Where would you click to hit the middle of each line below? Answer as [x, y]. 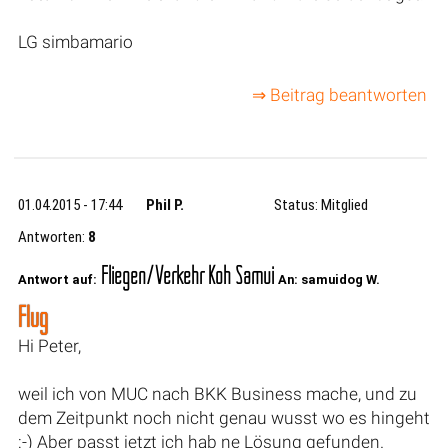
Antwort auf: [57, 279]
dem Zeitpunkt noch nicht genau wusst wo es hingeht [223, 417]
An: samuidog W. [328, 279]
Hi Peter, [49, 345]
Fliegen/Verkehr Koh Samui [187, 274]
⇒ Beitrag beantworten [339, 95]
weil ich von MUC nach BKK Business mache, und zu [217, 393]
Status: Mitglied [321, 205]
